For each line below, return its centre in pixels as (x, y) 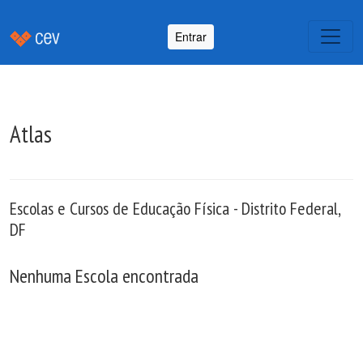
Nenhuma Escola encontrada (104, 275)
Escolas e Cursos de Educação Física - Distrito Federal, (175, 208)
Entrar (191, 36)
